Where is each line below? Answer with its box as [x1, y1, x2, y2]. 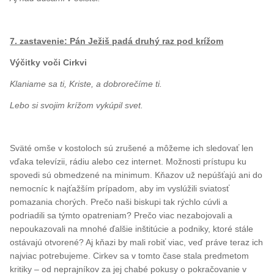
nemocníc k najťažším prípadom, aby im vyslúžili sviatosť [10, 183, 230, 193]
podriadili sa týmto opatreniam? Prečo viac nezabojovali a [10, 210, 233, 220]
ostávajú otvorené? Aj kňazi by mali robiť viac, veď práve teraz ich [10, 237, 264, 247]
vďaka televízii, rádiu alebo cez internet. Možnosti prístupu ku [10, 156, 247, 166]
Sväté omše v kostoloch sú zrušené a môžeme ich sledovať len [10, 143, 254, 153]
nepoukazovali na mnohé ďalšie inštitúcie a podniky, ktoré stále [10, 223, 254, 234]
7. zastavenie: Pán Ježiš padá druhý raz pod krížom [10, 35, 224, 46]
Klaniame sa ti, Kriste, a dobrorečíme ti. [10, 78, 163, 89]
